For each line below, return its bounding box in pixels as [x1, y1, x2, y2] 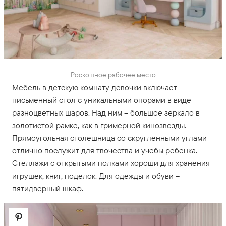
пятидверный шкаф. [12, 183, 83, 193]
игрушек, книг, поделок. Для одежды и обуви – [12, 171, 180, 181]
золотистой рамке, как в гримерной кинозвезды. [12, 120, 186, 130]
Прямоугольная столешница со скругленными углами [12, 133, 207, 143]
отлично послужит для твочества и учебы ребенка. [12, 145, 197, 155]
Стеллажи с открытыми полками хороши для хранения [12, 158, 210, 168]
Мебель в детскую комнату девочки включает [12, 82, 177, 92]
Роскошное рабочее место [70, 70, 156, 79]
